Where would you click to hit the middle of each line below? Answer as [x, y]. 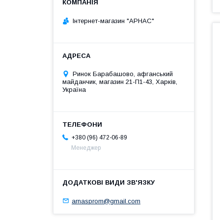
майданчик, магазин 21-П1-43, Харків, [120, 82]
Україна [74, 89]
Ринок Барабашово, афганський [123, 74]
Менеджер [86, 148]
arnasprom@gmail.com [106, 201]
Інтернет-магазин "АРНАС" [113, 21]
